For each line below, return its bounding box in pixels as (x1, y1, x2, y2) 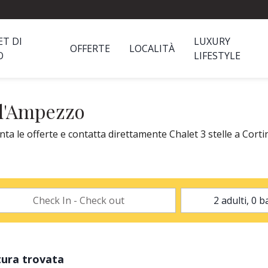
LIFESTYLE (193, 49, 240, 62)
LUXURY (193, 35, 230, 48)
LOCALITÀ (129, 42, 175, 55)
